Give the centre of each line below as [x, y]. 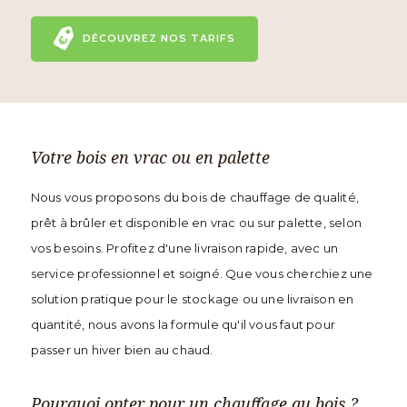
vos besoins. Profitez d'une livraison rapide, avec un [184, 248]
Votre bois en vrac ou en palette [150, 157]
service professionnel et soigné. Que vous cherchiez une [202, 273]
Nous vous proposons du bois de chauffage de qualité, [194, 197]
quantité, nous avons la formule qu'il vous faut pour [183, 324]
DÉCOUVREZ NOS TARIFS [159, 38]
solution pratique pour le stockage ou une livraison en [192, 299]
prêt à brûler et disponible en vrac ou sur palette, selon [196, 223]
